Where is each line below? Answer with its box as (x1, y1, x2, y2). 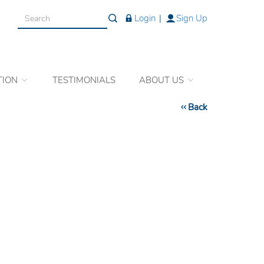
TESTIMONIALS (52, 74, 115, 86)
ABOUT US (138, 74, 186, 86)
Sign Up (176, 12, 208, 24)
